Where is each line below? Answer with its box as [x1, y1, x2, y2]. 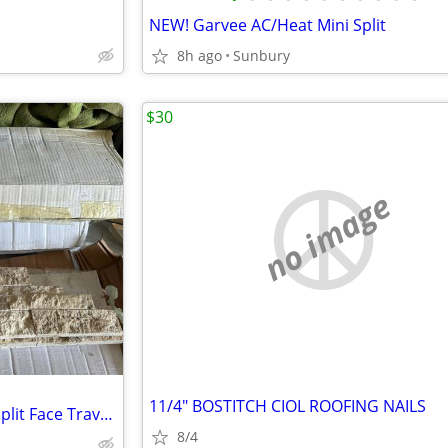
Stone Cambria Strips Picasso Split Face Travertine [100, 403, 113, 425]
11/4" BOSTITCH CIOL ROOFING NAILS [149, 395, 426, 417]
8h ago [177, 46, 222, 65]
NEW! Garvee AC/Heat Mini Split [149, 14, 386, 36]
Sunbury [233, 46, 290, 65]
